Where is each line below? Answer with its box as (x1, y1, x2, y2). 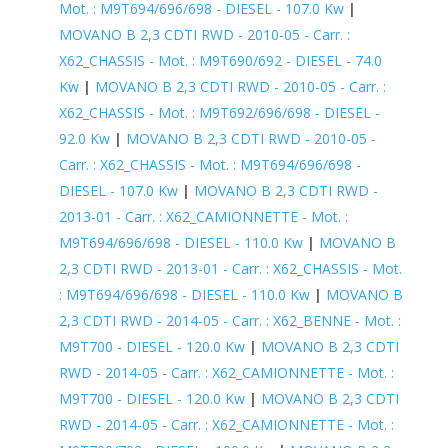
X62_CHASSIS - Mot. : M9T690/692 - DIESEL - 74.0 (58, 50, 382, 70)
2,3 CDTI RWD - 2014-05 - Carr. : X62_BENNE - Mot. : (58, 310, 401, 330)
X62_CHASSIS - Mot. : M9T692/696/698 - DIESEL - (58, 102, 380, 122)
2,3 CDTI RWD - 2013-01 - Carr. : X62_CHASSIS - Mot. (58, 258, 402, 278)
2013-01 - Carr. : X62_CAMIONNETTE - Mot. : (58, 206, 348, 226)
